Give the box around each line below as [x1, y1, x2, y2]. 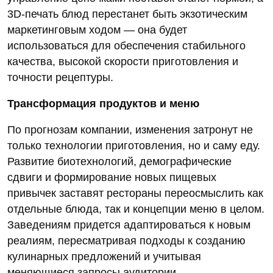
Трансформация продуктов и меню [7, 97, 199, 110]
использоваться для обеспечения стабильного [7, 40, 246, 52]
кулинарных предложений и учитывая [7, 250, 201, 263]
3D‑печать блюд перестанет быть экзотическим [7, 8, 247, 21]
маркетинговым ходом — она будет [7, 24, 187, 37]
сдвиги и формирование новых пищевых [7, 171, 216, 184]
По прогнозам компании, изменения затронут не [7, 124, 253, 136]
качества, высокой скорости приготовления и [7, 55, 238, 68]
